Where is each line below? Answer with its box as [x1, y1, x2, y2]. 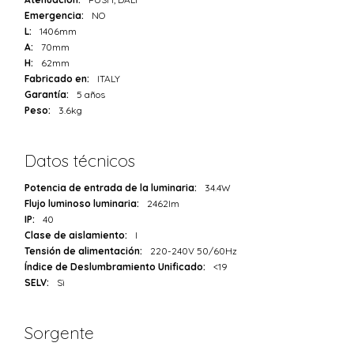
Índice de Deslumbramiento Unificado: [24, 260, 206, 273]
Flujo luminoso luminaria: [24, 197, 140, 209]
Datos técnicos [24, 149, 136, 171]
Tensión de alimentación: [24, 244, 143, 257]
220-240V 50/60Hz [150, 244, 238, 257]
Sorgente [24, 322, 95, 343]
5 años [77, 88, 106, 100]
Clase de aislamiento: [24, 228, 128, 241]
